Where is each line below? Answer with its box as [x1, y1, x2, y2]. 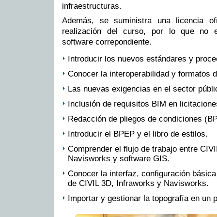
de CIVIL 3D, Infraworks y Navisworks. [68, 179, 209, 188]
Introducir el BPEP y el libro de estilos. [68, 129, 208, 139]
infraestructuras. [62, 1, 122, 11]
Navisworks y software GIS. [68, 154, 170, 164]
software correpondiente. [62, 37, 152, 47]
